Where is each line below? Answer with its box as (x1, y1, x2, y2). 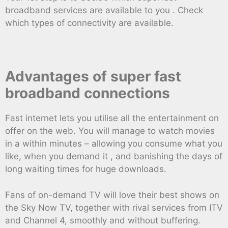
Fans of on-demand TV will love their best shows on (5, 189, 219, 200)
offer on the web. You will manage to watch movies (5, 126, 215, 136)
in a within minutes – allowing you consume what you (5, 138, 222, 149)
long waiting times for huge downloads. (5, 164, 166, 175)
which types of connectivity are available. (5, 18, 174, 28)
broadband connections (5, 84, 170, 102)
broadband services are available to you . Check (5, 5, 203, 16)
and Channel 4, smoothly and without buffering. (5, 215, 201, 225)
